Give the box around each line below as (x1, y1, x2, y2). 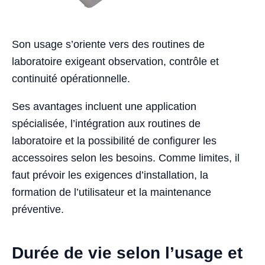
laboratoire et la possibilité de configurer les (12, 134, 216, 147)
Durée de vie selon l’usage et (12, 243, 243, 262)
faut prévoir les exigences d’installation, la (12, 169, 208, 181)
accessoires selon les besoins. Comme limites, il (12, 151, 240, 164)
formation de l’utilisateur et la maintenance (12, 186, 211, 198)
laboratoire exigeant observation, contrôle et (12, 55, 219, 67)
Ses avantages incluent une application (12, 100, 196, 112)
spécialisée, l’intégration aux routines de (12, 117, 201, 130)
